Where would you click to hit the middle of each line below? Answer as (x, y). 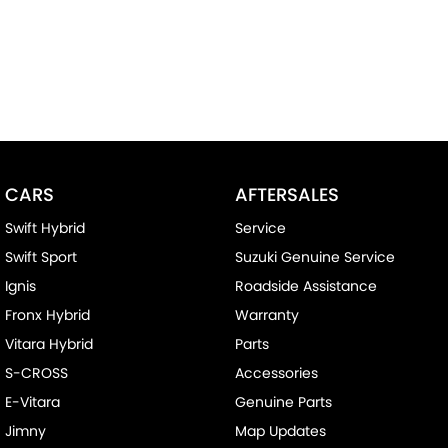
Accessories (276, 372)
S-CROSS (36, 372)
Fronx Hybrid (47, 314)
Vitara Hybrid (49, 343)
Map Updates (280, 430)
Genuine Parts (283, 401)
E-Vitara (32, 401)
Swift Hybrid (45, 227)
